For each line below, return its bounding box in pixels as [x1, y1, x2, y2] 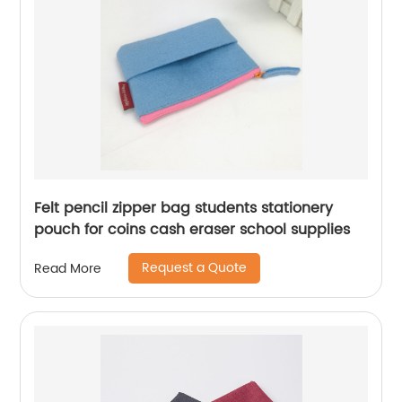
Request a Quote [142, 258, 248, 279]
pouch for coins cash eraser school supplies [34, 218, 351, 242]
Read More [34, 258, 102, 279]
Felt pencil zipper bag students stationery [34, 197, 334, 221]
